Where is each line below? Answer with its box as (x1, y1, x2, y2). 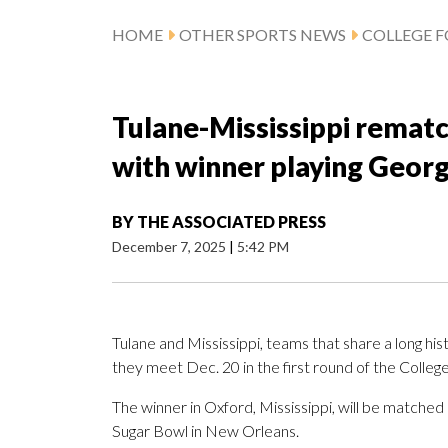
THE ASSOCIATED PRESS (137, 212, 326, 232)
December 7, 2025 (112, 238, 229, 256)
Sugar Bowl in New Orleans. (112, 421, 299, 441)
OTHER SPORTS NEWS (179, 25, 346, 45)
